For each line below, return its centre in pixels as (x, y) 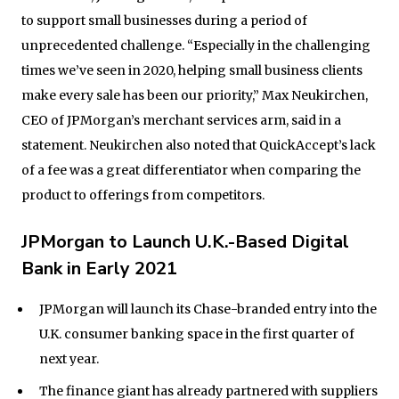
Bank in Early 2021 (99, 269)
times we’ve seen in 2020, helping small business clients (192, 71)
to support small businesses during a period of (164, 21)
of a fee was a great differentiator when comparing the (191, 171)
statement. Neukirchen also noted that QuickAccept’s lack (199, 146)
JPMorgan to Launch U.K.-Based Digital (185, 242)
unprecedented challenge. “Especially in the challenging (196, 46)
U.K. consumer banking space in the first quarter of (196, 334)
